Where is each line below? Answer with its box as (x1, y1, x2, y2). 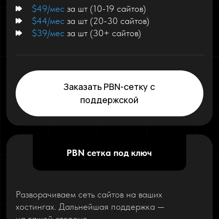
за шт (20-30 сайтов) (67, 15, 150, 27)
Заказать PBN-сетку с (64, 81, 155, 93)
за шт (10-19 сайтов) (67, 3, 147, 15)
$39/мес (32, 27, 67, 39)
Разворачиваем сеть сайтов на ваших (15, 188, 162, 200)
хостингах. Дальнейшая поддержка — (15, 200, 164, 212)
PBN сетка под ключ (66, 147, 153, 158)
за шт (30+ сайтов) (67, 27, 142, 39)
